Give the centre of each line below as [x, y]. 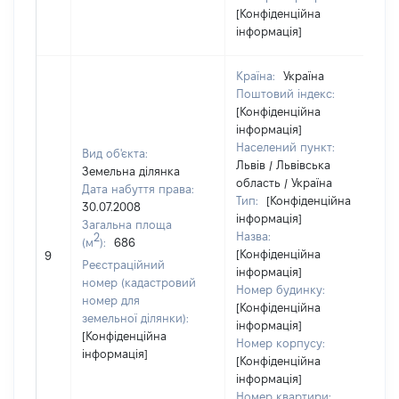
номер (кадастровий [139, 282]
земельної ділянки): [135, 318]
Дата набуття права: [138, 189]
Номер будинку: [281, 289]
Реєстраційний [123, 265]
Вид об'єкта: [115, 153]
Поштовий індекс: [285, 94]
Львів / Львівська [283, 165]
